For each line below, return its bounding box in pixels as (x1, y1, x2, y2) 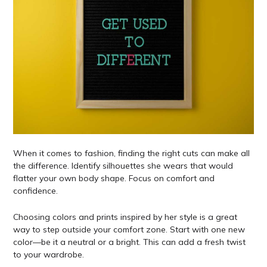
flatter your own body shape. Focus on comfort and (13, 173, 215, 184)
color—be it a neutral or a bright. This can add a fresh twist (13, 236, 246, 247)
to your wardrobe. (13, 249, 84, 260)
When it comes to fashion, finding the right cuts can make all (13, 148, 250, 159)
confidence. (13, 185, 58, 197)
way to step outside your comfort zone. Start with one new (13, 223, 245, 235)
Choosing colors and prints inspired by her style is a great (13, 211, 237, 222)
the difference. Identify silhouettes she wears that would (13, 160, 233, 172)
